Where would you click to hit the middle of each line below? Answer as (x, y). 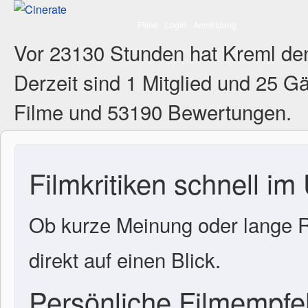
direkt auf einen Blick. (125, 259)
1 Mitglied (169, 82)
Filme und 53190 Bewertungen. (153, 111)
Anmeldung (215, 24)
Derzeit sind (70, 82)
